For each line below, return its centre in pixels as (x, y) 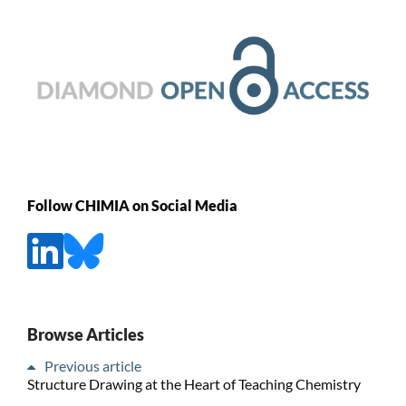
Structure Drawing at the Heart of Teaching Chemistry (193, 383)
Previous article (92, 365)
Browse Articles (85, 334)
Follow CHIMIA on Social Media (132, 206)
